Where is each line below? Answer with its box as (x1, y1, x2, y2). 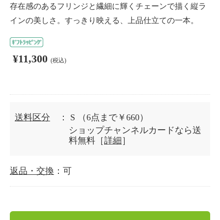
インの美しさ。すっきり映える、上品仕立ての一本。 (10, 16, 198, 25)
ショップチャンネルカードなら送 (69, 125, 201, 135)
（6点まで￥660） (78, 112, 148, 122)
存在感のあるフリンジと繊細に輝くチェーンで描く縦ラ (10, 2, 206, 10)
